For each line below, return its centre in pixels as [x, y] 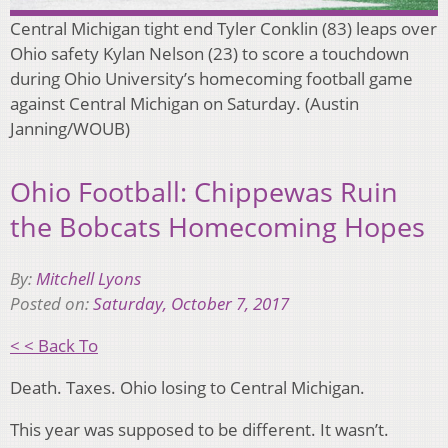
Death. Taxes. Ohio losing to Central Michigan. [187, 388]
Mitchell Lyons [88, 279]
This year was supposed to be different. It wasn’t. [199, 430]
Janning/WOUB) [70, 129]
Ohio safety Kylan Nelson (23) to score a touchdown [209, 54]
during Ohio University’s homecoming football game [211, 79]
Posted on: [51, 304]
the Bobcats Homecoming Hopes [217, 226]
